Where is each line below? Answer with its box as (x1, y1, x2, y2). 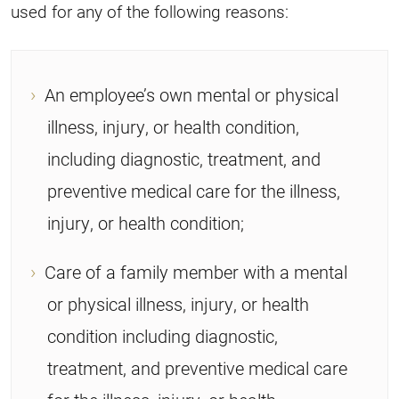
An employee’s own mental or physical (44, 82, 338, 106)
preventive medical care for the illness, (47, 178, 340, 202)
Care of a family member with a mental (44, 259, 347, 283)
